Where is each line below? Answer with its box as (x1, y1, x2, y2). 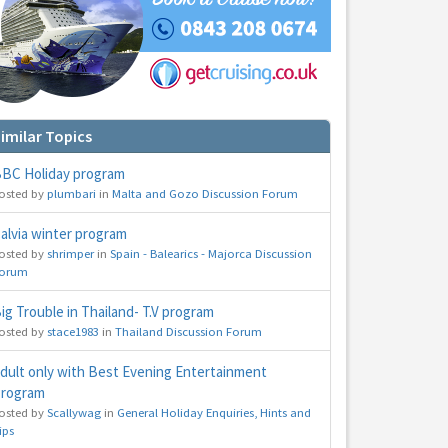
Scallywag (47, 404, 101, 421)
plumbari (47, 185, 96, 202)
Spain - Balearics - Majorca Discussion (110, 245, 312, 262)
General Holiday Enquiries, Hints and (117, 404, 311, 421)
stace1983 (47, 323, 99, 340)
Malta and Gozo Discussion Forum (112, 185, 298, 202)
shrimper (47, 245, 94, 262)
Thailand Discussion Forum (115, 323, 262, 340)
